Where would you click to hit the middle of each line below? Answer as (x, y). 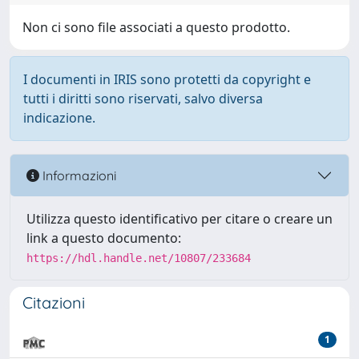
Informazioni (78, 175)
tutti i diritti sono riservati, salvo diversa (143, 99)
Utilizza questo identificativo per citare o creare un (179, 219)
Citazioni (54, 303)
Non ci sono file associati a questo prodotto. (156, 27)
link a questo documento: (104, 238)
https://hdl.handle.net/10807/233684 (139, 258)
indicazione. (59, 118)
